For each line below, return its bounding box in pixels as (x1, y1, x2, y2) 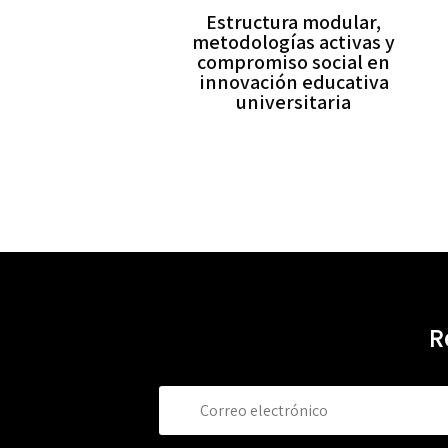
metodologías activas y (192, 29, 396, 56)
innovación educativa (198, 69, 389, 96)
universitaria (236, 89, 352, 116)
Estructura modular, (206, 9, 382, 36)
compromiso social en (197, 49, 391, 76)
